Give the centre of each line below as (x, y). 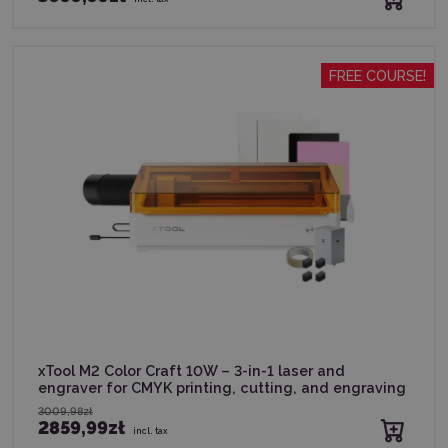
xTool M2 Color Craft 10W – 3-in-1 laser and (191, 370)
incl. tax (150, 430)
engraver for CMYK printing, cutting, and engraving (222, 387)
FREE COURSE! (377, 75)
